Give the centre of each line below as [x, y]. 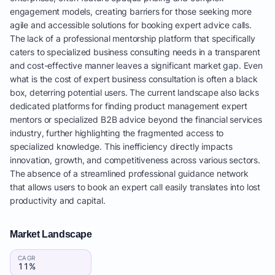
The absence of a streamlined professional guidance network [129, 173]
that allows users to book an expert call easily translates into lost [135, 187]
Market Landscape [51, 234]
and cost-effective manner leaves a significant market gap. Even [136, 65]
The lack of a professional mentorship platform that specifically [133, 38]
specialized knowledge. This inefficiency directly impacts [121, 146]
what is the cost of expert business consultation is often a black [134, 79]
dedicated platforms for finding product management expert [129, 106]
